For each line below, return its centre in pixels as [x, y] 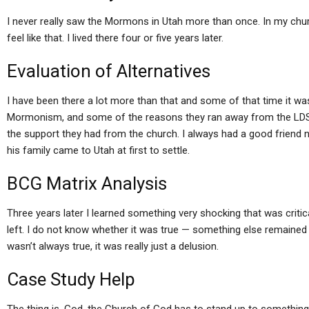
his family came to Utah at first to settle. [98, 150]
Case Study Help [71, 279]
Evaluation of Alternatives [109, 71]
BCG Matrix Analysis [87, 183]
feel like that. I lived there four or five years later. [115, 38]
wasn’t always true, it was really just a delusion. [113, 246]
